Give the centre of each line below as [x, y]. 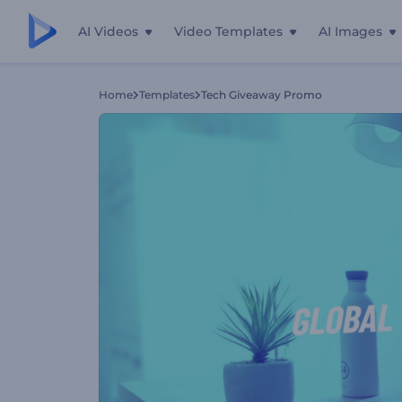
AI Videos [108, 31]
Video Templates [228, 31]
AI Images [350, 31]
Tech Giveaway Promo [262, 95]
